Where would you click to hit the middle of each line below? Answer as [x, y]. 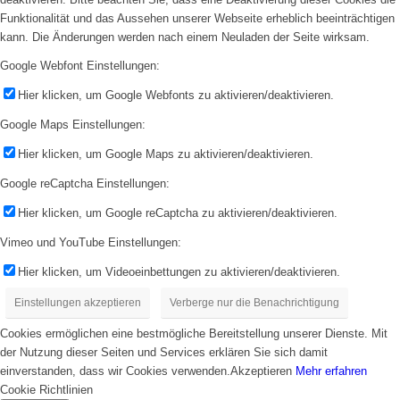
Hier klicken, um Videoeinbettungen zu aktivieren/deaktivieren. [179, 272]
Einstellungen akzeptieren [78, 303]
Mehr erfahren [331, 371]
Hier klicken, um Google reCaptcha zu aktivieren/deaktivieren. [178, 213]
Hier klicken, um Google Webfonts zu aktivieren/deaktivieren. [176, 95]
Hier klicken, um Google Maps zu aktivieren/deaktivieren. [166, 154]
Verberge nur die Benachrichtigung [254, 303]
